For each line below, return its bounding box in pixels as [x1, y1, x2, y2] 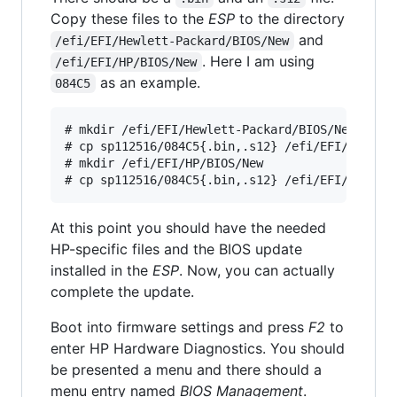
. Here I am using [201, 52, 315, 71]
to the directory [235, 10, 345, 28]
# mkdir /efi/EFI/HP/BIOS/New [65, 156, 263, 171]
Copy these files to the [51, 10, 208, 28]
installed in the [51, 261, 152, 280]
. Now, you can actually [179, 261, 335, 280]
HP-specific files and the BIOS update [51, 240, 302, 259]
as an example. [95, 74, 200, 92]
